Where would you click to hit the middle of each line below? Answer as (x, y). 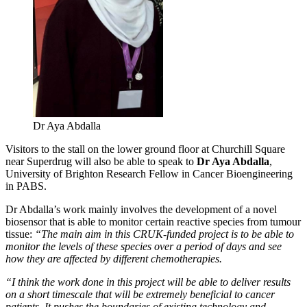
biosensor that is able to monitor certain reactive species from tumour (153, 222)
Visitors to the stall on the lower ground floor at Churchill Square (145, 149)
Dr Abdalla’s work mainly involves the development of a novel (141, 210)
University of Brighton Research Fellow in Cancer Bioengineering (149, 174)
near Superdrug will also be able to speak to (101, 162)
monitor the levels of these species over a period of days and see (144, 247)
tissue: (20, 234)
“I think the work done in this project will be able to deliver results (148, 282)
